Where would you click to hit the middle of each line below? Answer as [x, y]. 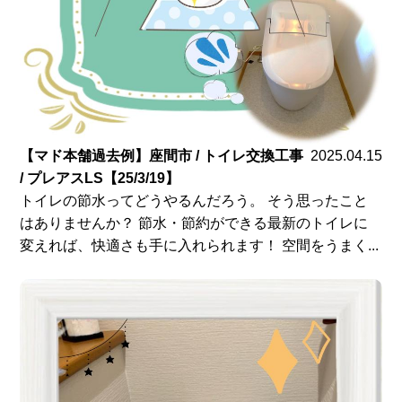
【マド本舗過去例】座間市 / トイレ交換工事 [162, 156]
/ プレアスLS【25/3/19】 [100, 179]
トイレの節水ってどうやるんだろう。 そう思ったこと [194, 201]
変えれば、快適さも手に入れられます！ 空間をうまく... [200, 246]
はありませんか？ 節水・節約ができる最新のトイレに [194, 223]
